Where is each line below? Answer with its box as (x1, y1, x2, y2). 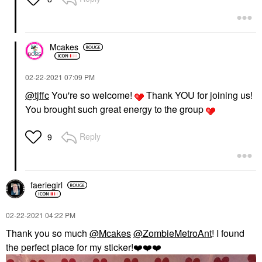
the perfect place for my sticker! (6, 240, 133, 254)
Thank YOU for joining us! (144, 88, 253, 102)
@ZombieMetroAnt (133, 226, 212, 240)
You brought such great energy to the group (25, 102, 206, 116)
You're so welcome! (49, 88, 135, 102)
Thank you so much (6, 226, 89, 240)
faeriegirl (30, 179, 63, 191)
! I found (212, 226, 244, 240)
